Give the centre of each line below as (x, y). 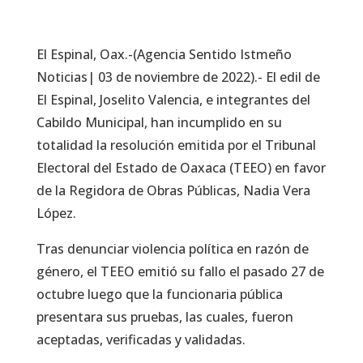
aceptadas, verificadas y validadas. (142, 340)
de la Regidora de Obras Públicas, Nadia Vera (173, 191)
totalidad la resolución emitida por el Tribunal (176, 145)
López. (58, 214)
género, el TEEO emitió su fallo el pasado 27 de (180, 272)
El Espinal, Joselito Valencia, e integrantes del (173, 100)
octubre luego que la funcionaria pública (159, 295)
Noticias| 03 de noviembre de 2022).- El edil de (178, 77)
